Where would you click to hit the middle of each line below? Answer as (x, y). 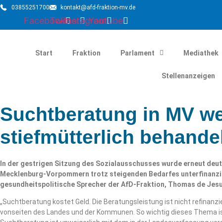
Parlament (137, 53)
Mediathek (201, 53)
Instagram (85, 21)
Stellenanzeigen (188, 76)
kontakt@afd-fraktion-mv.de (98, 7)
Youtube (105, 21)
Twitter (65, 21)
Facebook (44, 21)
